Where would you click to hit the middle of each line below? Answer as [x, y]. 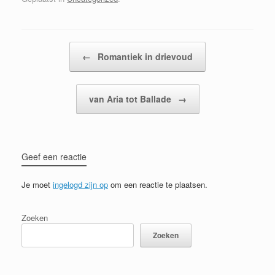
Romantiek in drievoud [144, 56]
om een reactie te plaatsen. [158, 184]
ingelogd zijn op [80, 184]
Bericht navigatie [51, 47]
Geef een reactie [54, 156]
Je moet [37, 184]
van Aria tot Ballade [131, 99]
